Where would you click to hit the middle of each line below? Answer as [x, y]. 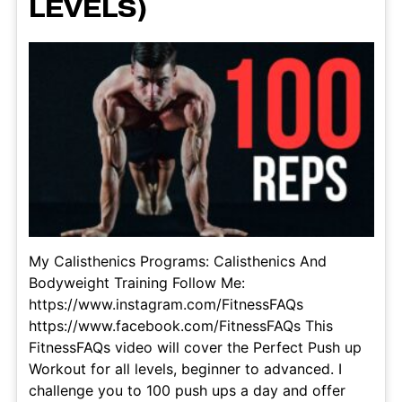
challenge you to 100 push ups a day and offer [187, 391]
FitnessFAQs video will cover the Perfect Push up [195, 348]
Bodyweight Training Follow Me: [136, 283]
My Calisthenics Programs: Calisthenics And [177, 262]
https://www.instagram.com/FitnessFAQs [166, 305]
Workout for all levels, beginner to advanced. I [185, 369]
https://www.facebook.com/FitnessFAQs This [180, 326]
